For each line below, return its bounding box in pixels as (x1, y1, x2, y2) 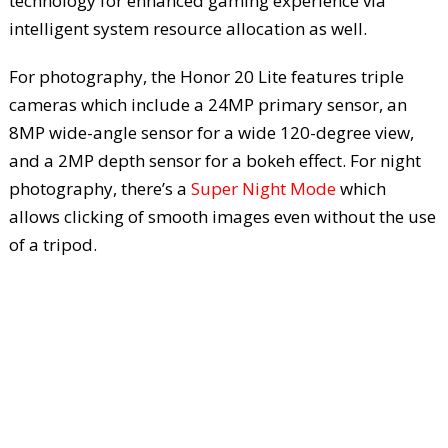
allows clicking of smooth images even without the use (8, 204, 436, 228)
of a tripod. (8, 232, 97, 256)
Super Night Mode (190, 176, 336, 200)
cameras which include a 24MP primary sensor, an (8, 92, 407, 116)
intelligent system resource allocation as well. (8, 16, 367, 40)
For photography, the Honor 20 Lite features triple (8, 64, 404, 88)
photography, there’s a (8, 176, 191, 200)
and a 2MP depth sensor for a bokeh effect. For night (8, 148, 421, 172)
